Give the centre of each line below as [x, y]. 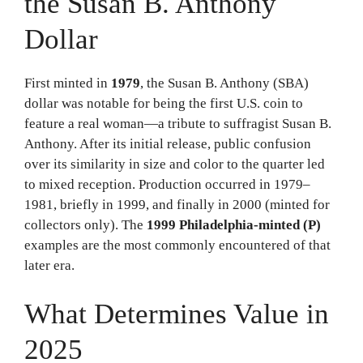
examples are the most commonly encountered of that [177, 245]
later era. [49, 265]
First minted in [68, 83]
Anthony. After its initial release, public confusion [168, 143]
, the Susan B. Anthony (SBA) [224, 83]
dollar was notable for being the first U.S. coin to [164, 103]
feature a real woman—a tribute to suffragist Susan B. [178, 123]
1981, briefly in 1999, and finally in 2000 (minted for [177, 204]
